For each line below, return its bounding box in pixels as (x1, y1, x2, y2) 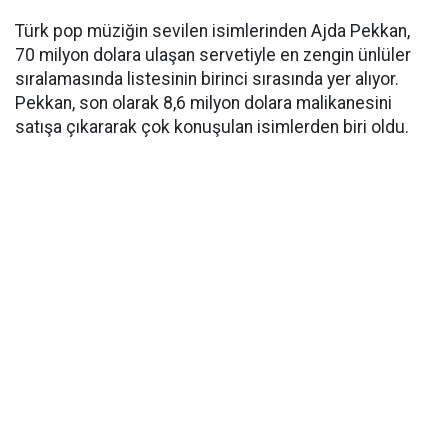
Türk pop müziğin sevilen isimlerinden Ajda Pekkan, (15, 21, 410, 41)
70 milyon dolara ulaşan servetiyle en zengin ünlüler (15, 45, 411, 65)
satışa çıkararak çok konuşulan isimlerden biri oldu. (15, 117, 409, 137)
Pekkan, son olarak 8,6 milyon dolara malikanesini (15, 93, 392, 113)
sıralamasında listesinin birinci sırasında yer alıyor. (15, 69, 399, 89)
